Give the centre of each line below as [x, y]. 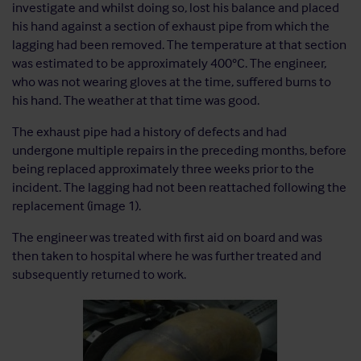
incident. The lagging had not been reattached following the [179, 187]
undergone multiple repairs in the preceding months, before [179, 150]
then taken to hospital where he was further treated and [167, 255]
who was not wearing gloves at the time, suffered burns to [172, 81]
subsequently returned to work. [99, 274]
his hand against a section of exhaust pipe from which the [171, 26]
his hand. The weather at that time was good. [136, 100]
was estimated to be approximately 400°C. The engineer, [169, 63]
